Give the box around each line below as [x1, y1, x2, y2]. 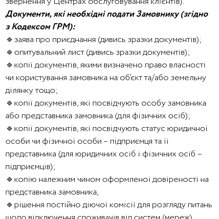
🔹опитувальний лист [5, 46, 87, 59]
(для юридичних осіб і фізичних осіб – [58, 148, 202, 160]
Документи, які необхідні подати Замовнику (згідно [5, 8, 208, 21]
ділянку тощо [5, 84, 56, 97]
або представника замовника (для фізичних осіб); [5, 109, 191, 122]
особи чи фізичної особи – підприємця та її [5, 135, 169, 148]
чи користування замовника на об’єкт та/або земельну [5, 71, 207, 84]
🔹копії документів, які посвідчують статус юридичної [5, 122, 208, 135]
